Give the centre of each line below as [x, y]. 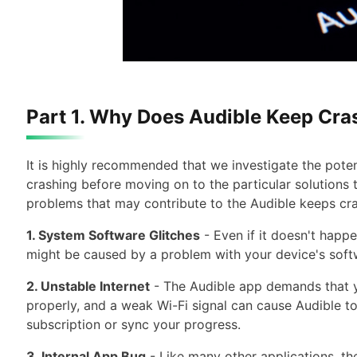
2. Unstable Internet [88, 286]
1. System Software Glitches [113, 235]
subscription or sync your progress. [133, 324]
